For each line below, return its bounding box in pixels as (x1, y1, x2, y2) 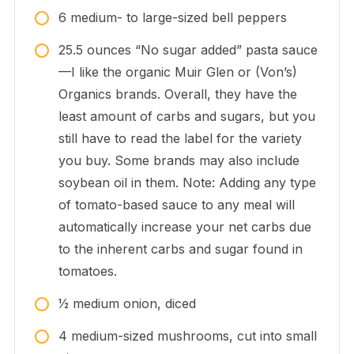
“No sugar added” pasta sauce (134, 42, 318, 58)
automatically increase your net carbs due (58, 219, 311, 235)
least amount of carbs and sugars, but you (58, 108, 315, 125)
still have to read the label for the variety (58, 130, 302, 147)
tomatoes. (58, 263, 117, 280)
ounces (86, 42, 131, 58)
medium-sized (70, 328, 153, 345)
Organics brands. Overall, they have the (58, 86, 297, 103)
